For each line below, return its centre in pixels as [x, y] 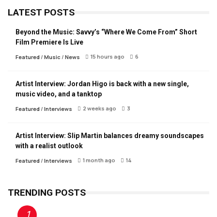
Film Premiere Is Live [49, 42]
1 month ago [99, 160]
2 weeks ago [100, 108]
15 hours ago [108, 56]
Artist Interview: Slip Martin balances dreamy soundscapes [110, 135]
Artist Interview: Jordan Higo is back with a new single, [102, 84]
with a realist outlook [49, 146]
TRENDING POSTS [47, 192]
